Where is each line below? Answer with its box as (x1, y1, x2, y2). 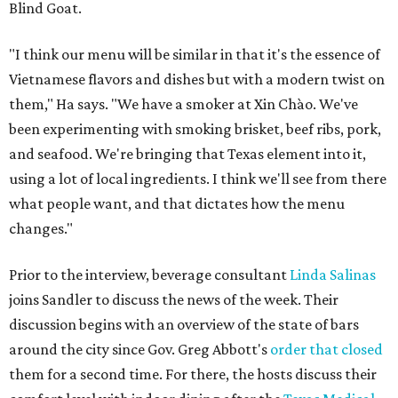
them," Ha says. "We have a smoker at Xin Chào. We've (9, 95, 358, 114)
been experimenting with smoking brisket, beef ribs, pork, (9, 120, 381, 139)
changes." (9, 219, 73, 238)
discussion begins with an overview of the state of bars (9, 315, 359, 334)
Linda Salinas (290, 266, 376, 284)
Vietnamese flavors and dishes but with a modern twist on (9, 70, 385, 89)
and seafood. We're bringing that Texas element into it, (9, 145, 366, 163)
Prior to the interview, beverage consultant (9, 266, 290, 284)
